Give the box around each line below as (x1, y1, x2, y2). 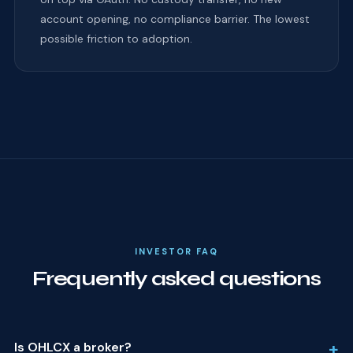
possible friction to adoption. (39, 31, 192, 46)
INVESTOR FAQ (135, 245, 218, 257)
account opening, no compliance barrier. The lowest (39, 11, 310, 26)
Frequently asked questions (32, 266, 321, 291)
